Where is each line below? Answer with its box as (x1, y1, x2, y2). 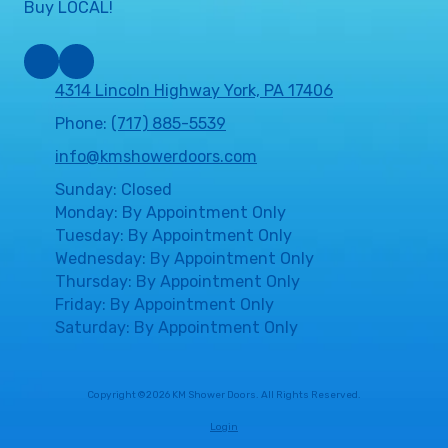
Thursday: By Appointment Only (55, 271, 300, 291)
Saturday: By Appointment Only (55, 317, 298, 337)
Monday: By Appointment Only (55, 202, 286, 222)
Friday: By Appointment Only (55, 294, 274, 314)
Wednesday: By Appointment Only (55, 248, 314, 268)
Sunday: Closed (55, 179, 172, 199)
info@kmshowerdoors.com (55, 146, 257, 166)
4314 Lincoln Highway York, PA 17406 (55, 80, 333, 100)
